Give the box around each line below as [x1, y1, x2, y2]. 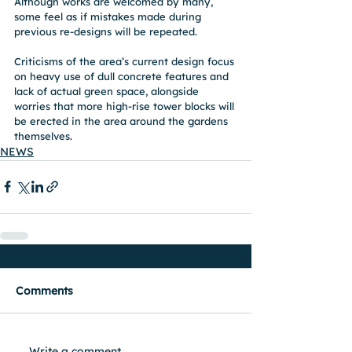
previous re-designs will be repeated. [14, 24, 197, 38]
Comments [16, 283, 73, 298]
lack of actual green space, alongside [14, 84, 202, 97]
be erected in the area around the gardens [14, 114, 231, 127]
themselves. [14, 129, 72, 142]
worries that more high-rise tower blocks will [14, 99, 237, 112]
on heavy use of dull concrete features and [14, 69, 232, 82]
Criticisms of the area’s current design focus [14, 54, 237, 68]
